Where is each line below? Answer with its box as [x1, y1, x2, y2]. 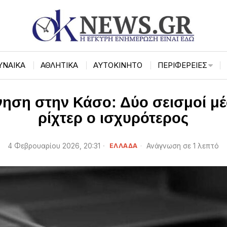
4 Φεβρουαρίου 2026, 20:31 [8, 141, 100, 150]
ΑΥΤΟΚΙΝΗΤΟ [93, 60, 143, 70]
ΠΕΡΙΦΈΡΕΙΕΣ [158, 60, 208, 70]
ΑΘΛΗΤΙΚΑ [41, 60, 79, 70]
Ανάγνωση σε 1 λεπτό [144, 141, 219, 150]
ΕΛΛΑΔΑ [109, 141, 138, 149]
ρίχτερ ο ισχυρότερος [38, 109, 189, 126]
